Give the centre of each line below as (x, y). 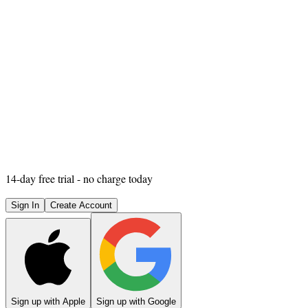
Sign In (25, 205)
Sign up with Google (136, 301)
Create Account (81, 205)
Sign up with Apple (48, 301)
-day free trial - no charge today (85, 178)
